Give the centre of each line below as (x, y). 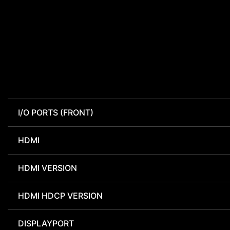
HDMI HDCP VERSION (60, 196)
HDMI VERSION (47, 168)
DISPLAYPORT (46, 224)
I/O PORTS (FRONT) (56, 113)
